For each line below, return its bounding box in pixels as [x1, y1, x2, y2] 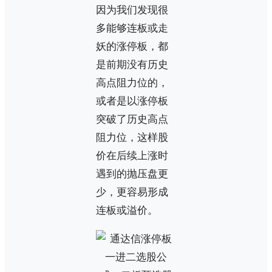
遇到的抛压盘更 [96, 168, 168, 180]
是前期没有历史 [96, 58, 168, 70]
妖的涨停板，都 [96, 40, 168, 52]
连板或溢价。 [96, 204, 158, 216]
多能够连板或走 [96, 22, 168, 34]
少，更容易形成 [96, 186, 168, 198]
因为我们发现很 [96, 4, 168, 16]
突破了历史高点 [96, 113, 168, 125]
